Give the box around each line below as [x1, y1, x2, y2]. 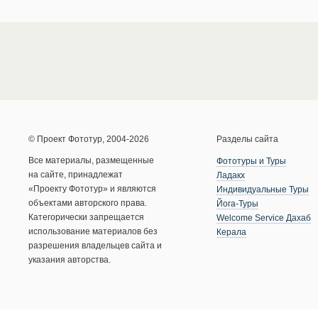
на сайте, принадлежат [28, 170, 123, 180]
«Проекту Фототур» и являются [28, 184, 156, 194]
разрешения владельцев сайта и [28, 241, 162, 251]
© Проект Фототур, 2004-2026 [28, 134, 149, 144]
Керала [216, 227, 246, 237]
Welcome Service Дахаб [216, 213, 311, 223]
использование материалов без [28, 226, 158, 236]
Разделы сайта [216, 134, 278, 144]
